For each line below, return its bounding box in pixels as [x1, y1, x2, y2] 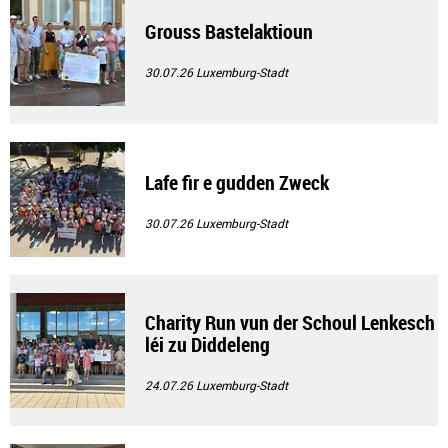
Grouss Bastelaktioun [145, 18, 313, 45]
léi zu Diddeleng [145, 331, 270, 358]
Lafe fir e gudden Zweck [145, 169, 329, 196]
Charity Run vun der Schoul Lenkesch [145, 309, 435, 336]
